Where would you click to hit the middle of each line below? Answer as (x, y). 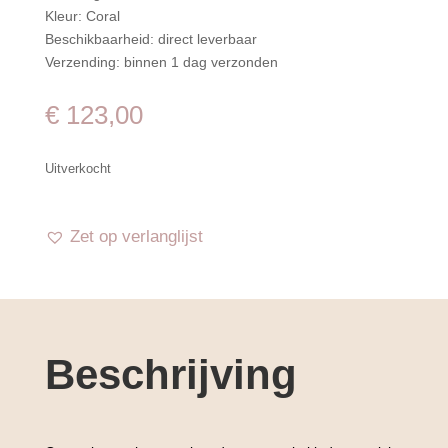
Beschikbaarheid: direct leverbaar (150, 39)
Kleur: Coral (82, 16)
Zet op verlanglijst (136, 236)
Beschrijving (170, 374)
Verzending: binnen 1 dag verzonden (161, 62)
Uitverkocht (77, 168)
